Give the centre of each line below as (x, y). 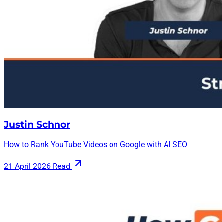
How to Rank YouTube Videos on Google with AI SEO (96, 144)
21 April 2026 (27, 166)
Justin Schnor (37, 125)
